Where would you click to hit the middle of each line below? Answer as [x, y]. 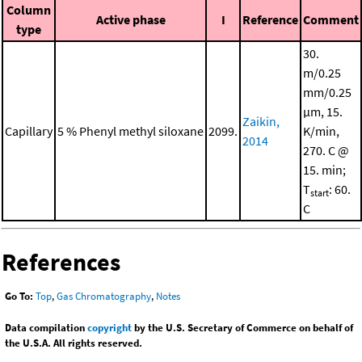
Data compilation [46, 328]
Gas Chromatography [104, 297]
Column [29, 10]
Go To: [19, 297]
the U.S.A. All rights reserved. [74, 343]
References [61, 262]
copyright [109, 328]
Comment [331, 20]
